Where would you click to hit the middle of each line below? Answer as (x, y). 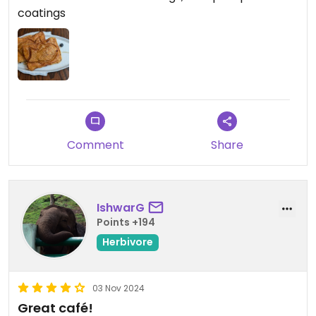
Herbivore (128, 242)
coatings (42, 13)
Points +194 (126, 223)
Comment (95, 145)
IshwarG (121, 208)
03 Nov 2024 (119, 288)
